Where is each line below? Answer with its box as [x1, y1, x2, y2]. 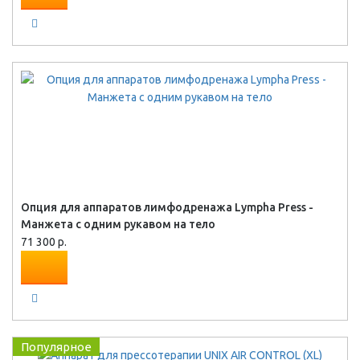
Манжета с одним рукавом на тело [21, 218, 215, 231]
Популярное [21, 340, 92, 354]
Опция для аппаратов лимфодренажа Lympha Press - [21, 201, 313, 214]
